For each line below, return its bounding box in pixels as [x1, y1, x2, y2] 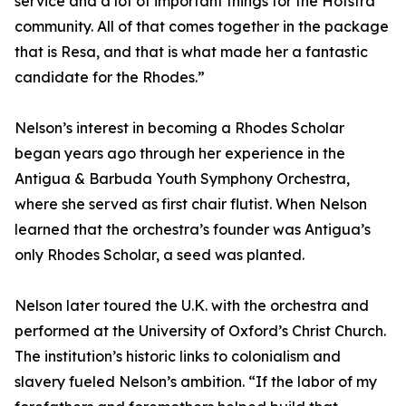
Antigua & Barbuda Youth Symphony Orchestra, [14, 169, 350, 188]
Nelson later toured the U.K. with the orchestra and [14, 296, 369, 315]
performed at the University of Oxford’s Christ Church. [14, 322, 386, 341]
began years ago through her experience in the [14, 144, 345, 163]
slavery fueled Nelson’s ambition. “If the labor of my [14, 372, 377, 391]
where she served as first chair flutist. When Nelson [14, 195, 367, 214]
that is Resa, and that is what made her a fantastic [14, 43, 368, 62]
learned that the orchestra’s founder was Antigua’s [14, 220, 371, 239]
